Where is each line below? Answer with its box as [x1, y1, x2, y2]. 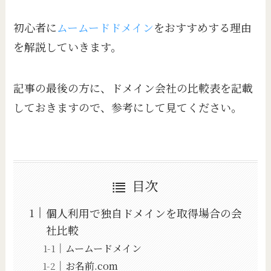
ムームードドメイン [57, 19, 154, 36]
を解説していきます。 [13, 39, 122, 55]
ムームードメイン [65, 240, 142, 255]
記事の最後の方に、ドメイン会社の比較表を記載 [13, 80, 253, 96]
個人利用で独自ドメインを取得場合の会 [46, 204, 243, 221]
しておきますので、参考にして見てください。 [13, 99, 243, 116]
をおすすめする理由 [154, 19, 252, 36]
